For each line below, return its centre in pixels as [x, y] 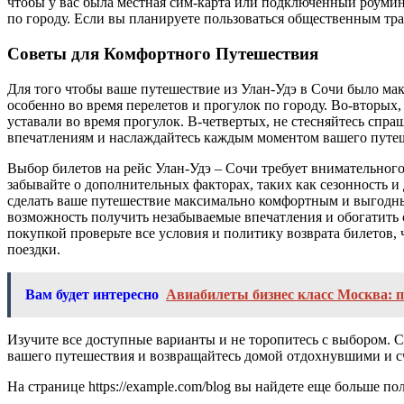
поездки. [34, 249]
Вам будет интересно [92, 294]
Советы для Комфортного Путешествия [163, 54]
